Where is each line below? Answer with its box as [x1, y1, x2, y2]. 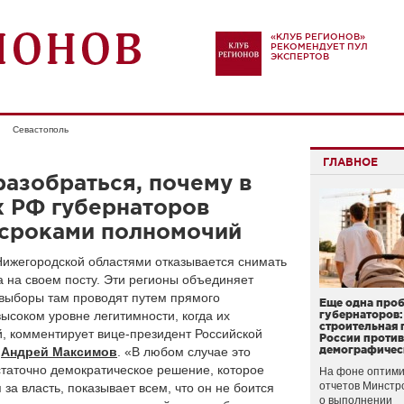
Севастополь [13, 124, 69, 134]
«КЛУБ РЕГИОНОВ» [271, 32, 365, 41]
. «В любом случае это [117, 344, 251, 359]
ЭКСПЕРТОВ [271, 51, 329, 61]
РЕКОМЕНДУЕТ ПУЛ [271, 41, 368, 51]
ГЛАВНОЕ [323, 156, 378, 168]
